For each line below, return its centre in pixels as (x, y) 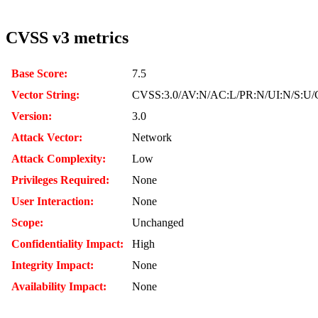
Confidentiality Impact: (67, 243)
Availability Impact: (59, 286)
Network (152, 137)
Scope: (27, 222)
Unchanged (158, 222)
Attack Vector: (47, 137)
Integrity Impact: (53, 265)
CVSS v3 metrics (67, 37)
